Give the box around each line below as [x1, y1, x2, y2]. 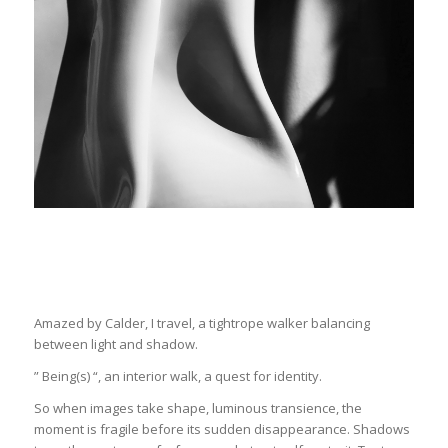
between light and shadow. [33, 335, 198, 354]
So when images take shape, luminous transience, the [33, 399, 362, 418]
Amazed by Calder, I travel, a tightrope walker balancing [33, 314, 370, 333]
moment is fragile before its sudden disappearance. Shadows [33, 420, 410, 439]
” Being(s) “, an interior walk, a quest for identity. [33, 367, 322, 386]
